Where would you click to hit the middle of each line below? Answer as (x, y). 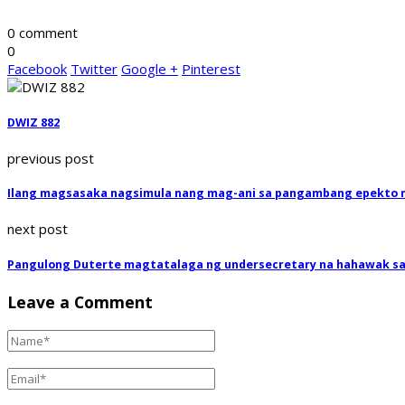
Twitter (94, 69)
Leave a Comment (80, 301)
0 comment (42, 33)
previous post (51, 158)
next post (38, 229)
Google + (150, 69)
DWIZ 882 (33, 122)
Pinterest (211, 69)
